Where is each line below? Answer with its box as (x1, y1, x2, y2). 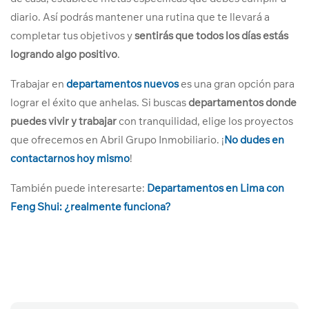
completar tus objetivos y (10, 29, 134, 42)
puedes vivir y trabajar (10, 114, 117, 128)
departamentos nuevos (66, 77, 179, 90)
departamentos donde (188, 96, 297, 109)
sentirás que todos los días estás (134, 29, 288, 42)
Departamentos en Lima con (147, 181, 284, 195)
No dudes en (224, 133, 284, 146)
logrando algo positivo (10, 48, 117, 61)
